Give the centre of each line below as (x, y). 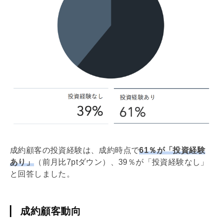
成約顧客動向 (51, 211)
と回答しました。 (42, 174)
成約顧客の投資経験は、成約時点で (75, 150)
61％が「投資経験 (172, 150)
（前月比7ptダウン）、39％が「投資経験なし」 (121, 162)
